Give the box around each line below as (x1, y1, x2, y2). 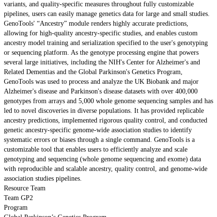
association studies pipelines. (4, 174, 82, 182)
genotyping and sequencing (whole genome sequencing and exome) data (4, 155, 201, 163)
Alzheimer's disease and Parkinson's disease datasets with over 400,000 (4, 87, 198, 95)
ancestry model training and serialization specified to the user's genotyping (4, 39, 208, 46)
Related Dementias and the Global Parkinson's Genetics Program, (4, 68, 183, 76)
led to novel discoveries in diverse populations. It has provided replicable (4, 107, 204, 114)
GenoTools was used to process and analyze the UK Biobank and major (4, 77, 199, 85)
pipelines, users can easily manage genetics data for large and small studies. (4, 10, 210, 17)
